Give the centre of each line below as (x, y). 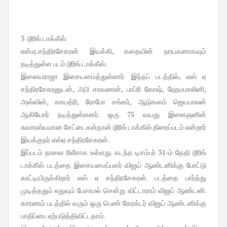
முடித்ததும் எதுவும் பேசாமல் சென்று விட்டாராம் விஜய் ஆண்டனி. (113, 191)
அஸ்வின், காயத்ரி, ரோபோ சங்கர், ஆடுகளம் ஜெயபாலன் (113, 102)
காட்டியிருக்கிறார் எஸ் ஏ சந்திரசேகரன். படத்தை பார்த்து (113, 178)
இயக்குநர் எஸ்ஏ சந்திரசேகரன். (65, 140)
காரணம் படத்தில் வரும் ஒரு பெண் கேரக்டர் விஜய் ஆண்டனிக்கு (113, 203)
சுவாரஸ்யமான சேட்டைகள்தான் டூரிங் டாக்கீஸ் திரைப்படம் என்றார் (113, 127)
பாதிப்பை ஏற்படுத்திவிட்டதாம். (63, 216)
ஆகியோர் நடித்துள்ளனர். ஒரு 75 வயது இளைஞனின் (113, 115)
